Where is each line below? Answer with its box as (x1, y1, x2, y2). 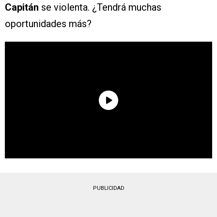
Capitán (5, 1, 39, 14)
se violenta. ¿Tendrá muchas (39, 1, 161, 14)
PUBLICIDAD (93, 185, 124, 192)
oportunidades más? (5, 18, 92, 30)
